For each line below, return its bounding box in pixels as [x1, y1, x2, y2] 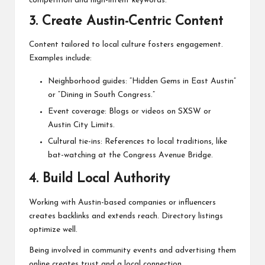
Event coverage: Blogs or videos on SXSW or [48, 108, 211, 116]
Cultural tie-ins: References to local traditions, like [48, 138, 227, 146]
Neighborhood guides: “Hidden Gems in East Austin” [48, 77, 236, 86]
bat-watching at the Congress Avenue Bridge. [48, 151, 213, 160]
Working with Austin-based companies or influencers [29, 198, 216, 206]
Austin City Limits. [48, 121, 115, 130]
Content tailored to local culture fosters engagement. [29, 41, 223, 49]
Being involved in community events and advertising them [29, 246, 236, 254]
